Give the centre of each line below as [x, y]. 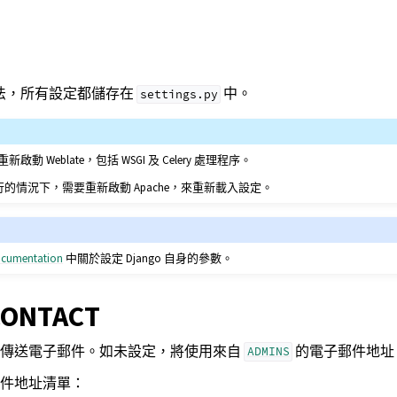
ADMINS [268, 352]
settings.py [179, 94]
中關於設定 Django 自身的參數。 [148, 258]
